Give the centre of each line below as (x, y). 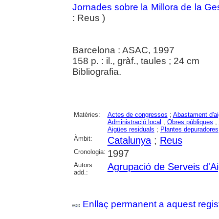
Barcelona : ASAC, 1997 (123, 50)
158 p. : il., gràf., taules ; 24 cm (136, 61)
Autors (83, 165)
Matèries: (87, 114)
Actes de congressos (137, 114)
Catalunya (129, 140)
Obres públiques (190, 122)
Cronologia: (89, 152)
